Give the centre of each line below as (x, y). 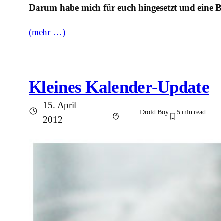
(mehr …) (47, 32)
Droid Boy (154, 112)
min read (194, 112)
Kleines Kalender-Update (119, 87)
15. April (60, 105)
